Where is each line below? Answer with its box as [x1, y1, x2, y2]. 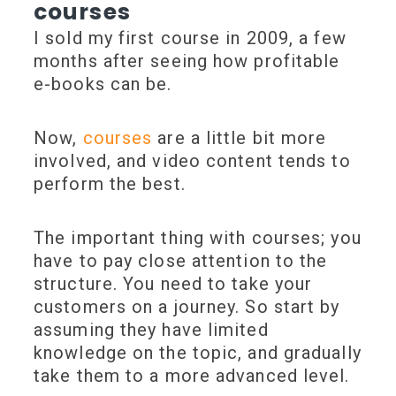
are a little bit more [152, 127, 327, 149]
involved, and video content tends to [34, 150, 351, 172]
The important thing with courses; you [34, 227, 362, 249]
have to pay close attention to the [34, 250, 328, 272]
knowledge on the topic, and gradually [34, 342, 362, 364]
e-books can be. [34, 73, 178, 95]
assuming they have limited [34, 319, 269, 341]
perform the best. [34, 173, 191, 195]
